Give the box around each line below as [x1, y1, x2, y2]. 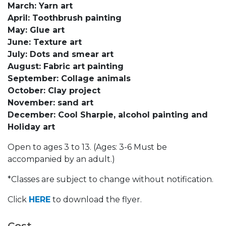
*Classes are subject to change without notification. [8, 175, 213, 185]
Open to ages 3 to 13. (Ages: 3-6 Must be [8, 142, 167, 152]
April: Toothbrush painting [8, 13, 122, 23]
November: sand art [8, 98, 93, 108]
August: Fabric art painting [8, 62, 124, 72]
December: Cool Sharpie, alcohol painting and [8, 110, 208, 120]
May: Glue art [8, 25, 65, 35]
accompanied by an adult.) [8, 154, 117, 164]
